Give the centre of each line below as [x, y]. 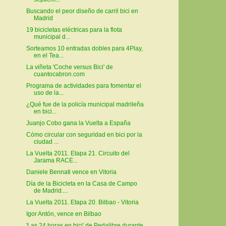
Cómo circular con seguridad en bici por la [84, 135]
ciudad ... [46, 142]
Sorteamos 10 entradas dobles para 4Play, [84, 49]
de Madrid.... [50, 191]
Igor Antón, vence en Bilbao [64, 214]
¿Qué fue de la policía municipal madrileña [85, 105]
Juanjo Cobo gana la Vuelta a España [78, 123]
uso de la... [48, 93]
